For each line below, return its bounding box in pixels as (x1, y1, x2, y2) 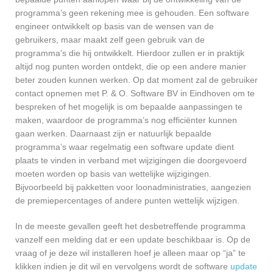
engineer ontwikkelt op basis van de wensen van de (15, 21, 214, 32)
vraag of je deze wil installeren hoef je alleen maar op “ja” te (15, 248, 246, 258)
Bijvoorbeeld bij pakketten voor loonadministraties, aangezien (15, 182, 251, 193)
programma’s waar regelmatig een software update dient (15, 142, 234, 152)
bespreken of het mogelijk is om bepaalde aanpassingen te (15, 102, 243, 112)
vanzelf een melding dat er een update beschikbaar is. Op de (15, 235, 250, 245)
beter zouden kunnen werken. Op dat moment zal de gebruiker (15, 75, 258, 85)
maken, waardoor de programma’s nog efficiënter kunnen (15, 115, 237, 126)
